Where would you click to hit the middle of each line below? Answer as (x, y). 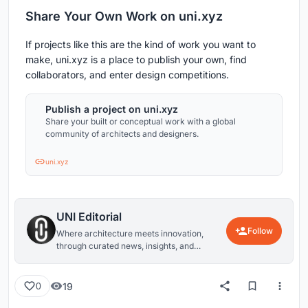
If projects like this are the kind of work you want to (141, 45)
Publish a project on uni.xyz (112, 109)
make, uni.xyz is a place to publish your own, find (136, 60)
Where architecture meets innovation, (130, 234)
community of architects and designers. (122, 134)
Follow (260, 231)
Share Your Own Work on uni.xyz (124, 16)
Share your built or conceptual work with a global (141, 122)
